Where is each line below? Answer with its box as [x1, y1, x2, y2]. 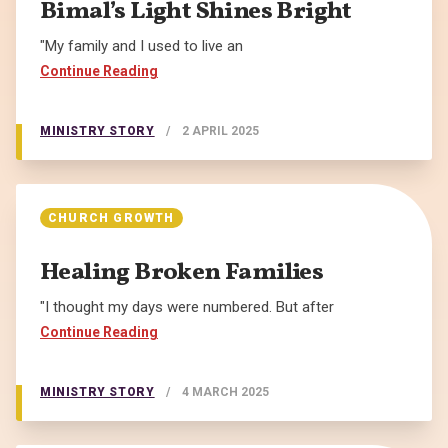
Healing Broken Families [40, 256, 324, 291]
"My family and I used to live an [40, 37, 243, 56]
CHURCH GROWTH [48, 211, 175, 226]
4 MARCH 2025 [182, 385, 270, 400]
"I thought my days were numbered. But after [40, 298, 334, 317]
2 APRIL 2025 [182, 124, 260, 139]
